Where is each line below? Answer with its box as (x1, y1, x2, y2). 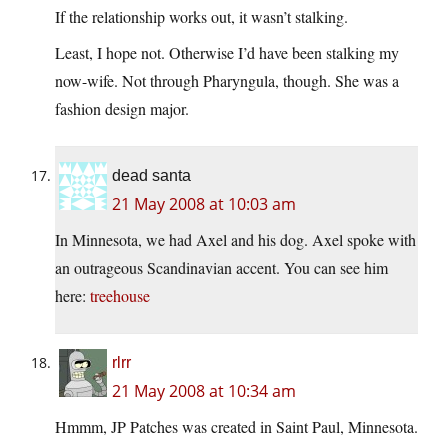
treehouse (90, 285, 150, 307)
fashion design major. (55, 98, 189, 120)
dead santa (112, 167, 191, 185)
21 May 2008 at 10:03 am (112, 193, 296, 216)
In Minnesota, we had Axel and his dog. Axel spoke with (55, 229, 416, 251)
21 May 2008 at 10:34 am (112, 380, 296, 403)
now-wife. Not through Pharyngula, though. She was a (55, 70, 399, 92)
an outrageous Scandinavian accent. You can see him (55, 257, 388, 279)
